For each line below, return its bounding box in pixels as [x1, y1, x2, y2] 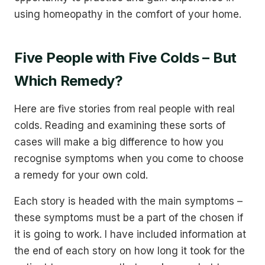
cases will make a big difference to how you [14, 136, 224, 148]
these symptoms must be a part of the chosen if [14, 212, 243, 224]
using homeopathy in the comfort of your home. [14, 8, 241, 20]
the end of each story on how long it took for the [14, 245, 245, 257]
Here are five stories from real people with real [14, 103, 235, 115]
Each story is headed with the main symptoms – [14, 195, 243, 207]
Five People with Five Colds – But [14, 49, 237, 66]
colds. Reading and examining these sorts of [14, 119, 225, 131]
